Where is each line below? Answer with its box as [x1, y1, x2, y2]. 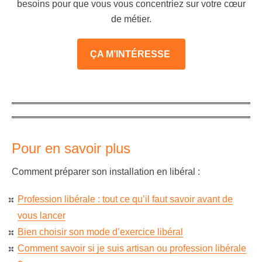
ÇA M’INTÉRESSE [89, 49, 173, 59]
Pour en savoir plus [12, 140, 135, 156]
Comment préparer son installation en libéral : [12, 167, 200, 177]
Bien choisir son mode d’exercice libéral [18, 227, 183, 237]
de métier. [111, 14, 151, 24]
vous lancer [18, 211, 65, 220]
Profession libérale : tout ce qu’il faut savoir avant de [18, 194, 233, 204]
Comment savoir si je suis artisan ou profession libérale [18, 243, 246, 253]
